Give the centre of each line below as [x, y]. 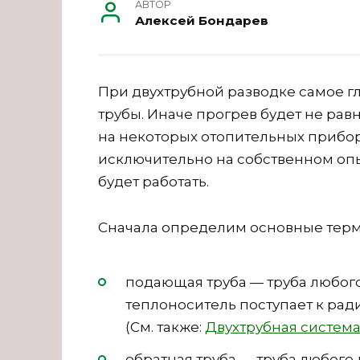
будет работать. [153, 181]
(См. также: [165, 327]
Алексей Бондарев [201, 20]
